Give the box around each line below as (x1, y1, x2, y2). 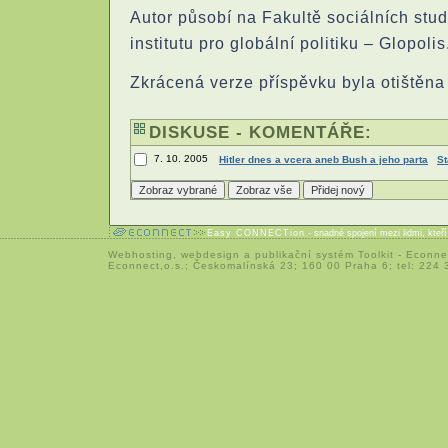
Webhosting (108, 249, 173, 260)
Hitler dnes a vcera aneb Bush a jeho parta (219, 154, 428, 166)
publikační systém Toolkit (255, 249, 394, 260)
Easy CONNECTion (207, 228, 305, 238)
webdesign (181, 249, 240, 260)
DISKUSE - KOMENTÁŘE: (149, 123, 372, 143)
